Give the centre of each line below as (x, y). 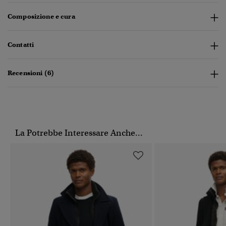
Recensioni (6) (31, 73)
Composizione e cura (41, 17)
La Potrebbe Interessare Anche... (79, 133)
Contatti (21, 45)
